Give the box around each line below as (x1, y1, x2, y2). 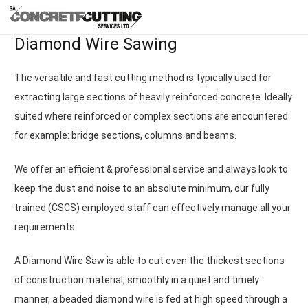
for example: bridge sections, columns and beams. (14, 130, 236, 141)
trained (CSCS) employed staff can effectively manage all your (14, 202, 291, 213)
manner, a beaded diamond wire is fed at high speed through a (14, 294, 287, 305)
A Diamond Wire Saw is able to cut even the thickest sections (14, 255, 285, 266)
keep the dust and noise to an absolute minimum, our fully (14, 183, 269, 194)
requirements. (14, 221, 77, 232)
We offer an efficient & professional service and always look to (14, 164, 288, 175)
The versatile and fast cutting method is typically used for (14, 72, 272, 83)
